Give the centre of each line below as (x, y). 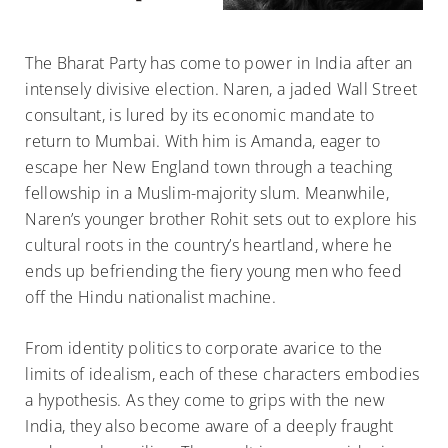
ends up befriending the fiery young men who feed (214, 271)
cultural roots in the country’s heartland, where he (209, 245)
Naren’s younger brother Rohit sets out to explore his (221, 219)
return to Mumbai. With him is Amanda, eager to (203, 141)
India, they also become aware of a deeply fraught (209, 426)
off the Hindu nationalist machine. (151, 297)
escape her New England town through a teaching (209, 167)
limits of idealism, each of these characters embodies (222, 374)
